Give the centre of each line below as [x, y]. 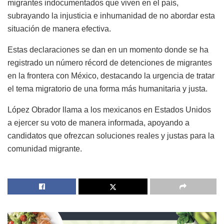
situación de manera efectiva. [59, 29]
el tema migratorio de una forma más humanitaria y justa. [107, 89]
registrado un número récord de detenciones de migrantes [110, 63]
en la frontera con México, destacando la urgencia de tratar [111, 76]
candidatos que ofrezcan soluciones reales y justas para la [111, 136]
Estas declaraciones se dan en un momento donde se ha [108, 50]
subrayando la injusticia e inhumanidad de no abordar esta [111, 16]
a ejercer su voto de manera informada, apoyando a [98, 123]
